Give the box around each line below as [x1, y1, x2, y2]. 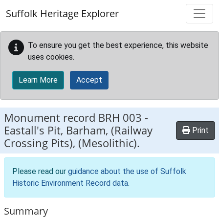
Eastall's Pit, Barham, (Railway [4, 123, 153, 138]
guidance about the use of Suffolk [68, 167, 186, 176]
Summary [4, 204, 48, 218]
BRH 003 [98, 110, 142, 125]
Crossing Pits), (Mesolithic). [4, 135, 140, 151]
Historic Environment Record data [12, 178, 128, 188]
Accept [76, 75, 102, 85]
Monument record [4, 110, 98, 125]
